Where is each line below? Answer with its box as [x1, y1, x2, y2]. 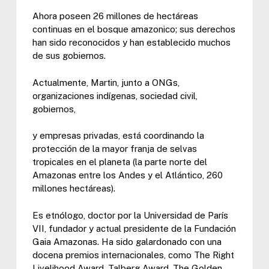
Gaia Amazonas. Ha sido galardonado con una [32, 236, 222, 247]
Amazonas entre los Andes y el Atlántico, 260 [32, 170, 223, 181]
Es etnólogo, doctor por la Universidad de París [32, 210, 228, 220]
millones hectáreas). [32, 183, 115, 194]
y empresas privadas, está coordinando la [32, 130, 204, 141]
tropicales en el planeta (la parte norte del [32, 157, 207, 168]
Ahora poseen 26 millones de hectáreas [32, 11, 198, 22]
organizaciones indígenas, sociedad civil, [32, 90, 198, 101]
